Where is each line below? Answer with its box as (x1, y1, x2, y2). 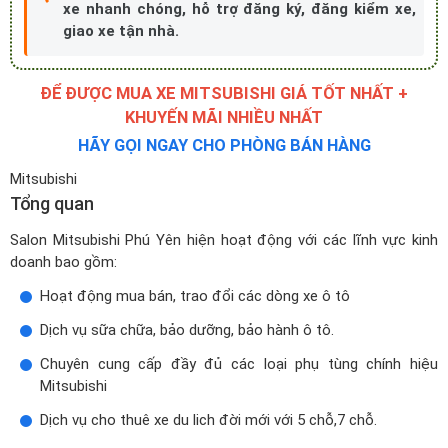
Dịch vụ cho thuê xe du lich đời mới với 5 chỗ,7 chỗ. (40, 411, 377, 430)
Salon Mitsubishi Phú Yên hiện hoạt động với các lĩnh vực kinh (10, 231, 438, 250)
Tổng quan (10, 193, 94, 215)
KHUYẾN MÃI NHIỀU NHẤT (125, 108, 323, 128)
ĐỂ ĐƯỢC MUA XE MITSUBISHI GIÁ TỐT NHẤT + (40, 84, 408, 104)
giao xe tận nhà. (63, 22, 179, 41)
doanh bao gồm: (10, 253, 117, 272)
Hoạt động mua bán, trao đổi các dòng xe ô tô (40, 287, 350, 306)
